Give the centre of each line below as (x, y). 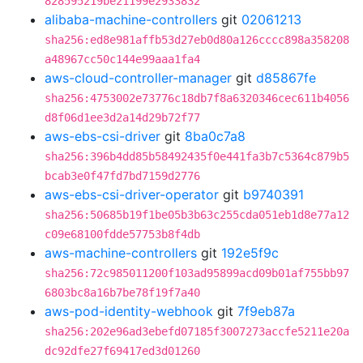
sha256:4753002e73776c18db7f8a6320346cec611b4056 (197, 98)
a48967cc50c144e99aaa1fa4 (122, 59)
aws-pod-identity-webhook (129, 311)
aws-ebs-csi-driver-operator (132, 194)
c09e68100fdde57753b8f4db (122, 234)
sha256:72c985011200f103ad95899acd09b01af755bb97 (197, 273)
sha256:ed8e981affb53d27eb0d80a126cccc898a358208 (197, 40)
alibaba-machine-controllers (131, 19)
